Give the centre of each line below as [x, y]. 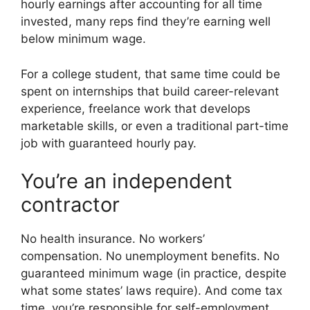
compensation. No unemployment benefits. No [150, 256]
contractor [70, 205]
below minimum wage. [83, 39]
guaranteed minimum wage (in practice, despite [154, 274]
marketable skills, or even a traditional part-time [155, 126]
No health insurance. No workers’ [113, 239]
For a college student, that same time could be [151, 74]
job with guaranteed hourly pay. [109, 143]
